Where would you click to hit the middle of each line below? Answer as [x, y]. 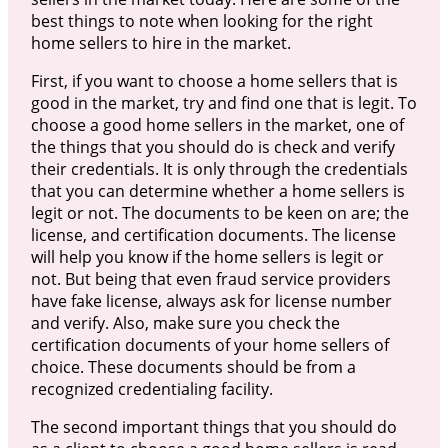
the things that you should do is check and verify [212, 146]
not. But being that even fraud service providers [210, 278]
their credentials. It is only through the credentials [219, 168]
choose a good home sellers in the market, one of [217, 124]
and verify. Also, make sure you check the [185, 322]
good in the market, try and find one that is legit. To [223, 102]
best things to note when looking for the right [201, 20]
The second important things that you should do [213, 426]
